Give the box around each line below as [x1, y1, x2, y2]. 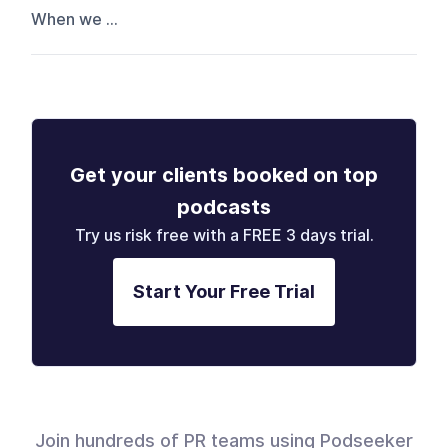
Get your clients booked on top [70, 162, 378, 187]
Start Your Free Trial [133, 280, 315, 302]
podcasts [177, 194, 271, 219]
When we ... [31, 9, 119, 29]
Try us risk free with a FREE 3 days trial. [74, 225, 374, 245]
